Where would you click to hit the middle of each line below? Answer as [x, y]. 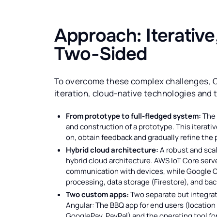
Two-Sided [101, 54]
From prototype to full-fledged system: [133, 116]
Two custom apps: [97, 195]
